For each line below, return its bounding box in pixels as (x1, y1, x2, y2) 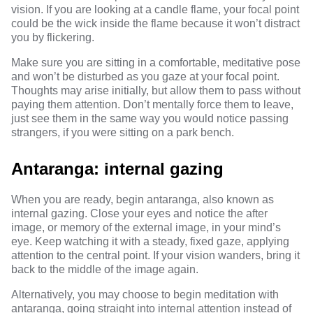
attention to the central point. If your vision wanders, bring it (11, 249, 300, 261)
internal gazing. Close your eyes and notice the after (11, 208, 268, 219)
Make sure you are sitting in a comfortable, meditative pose (11, 57, 300, 68)
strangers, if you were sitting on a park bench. (11, 126, 234, 138)
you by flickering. (11, 31, 94, 43)
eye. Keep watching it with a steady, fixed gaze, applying (11, 235, 289, 247)
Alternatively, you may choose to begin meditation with (11, 289, 279, 300)
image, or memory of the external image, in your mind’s (11, 221, 281, 233)
